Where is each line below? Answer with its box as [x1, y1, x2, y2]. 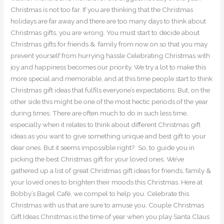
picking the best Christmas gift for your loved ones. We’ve [10, 155, 184, 163]
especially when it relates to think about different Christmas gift [10, 120, 201, 129]
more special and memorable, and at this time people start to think [10, 74, 213, 83]
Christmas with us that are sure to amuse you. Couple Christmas [10, 201, 204, 209]
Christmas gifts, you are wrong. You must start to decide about [10, 28, 200, 37]
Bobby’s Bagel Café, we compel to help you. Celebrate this [10, 189, 189, 198]
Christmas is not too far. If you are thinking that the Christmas [10, 5, 193, 14]
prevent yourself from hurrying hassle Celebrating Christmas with [10, 51, 210, 60]
